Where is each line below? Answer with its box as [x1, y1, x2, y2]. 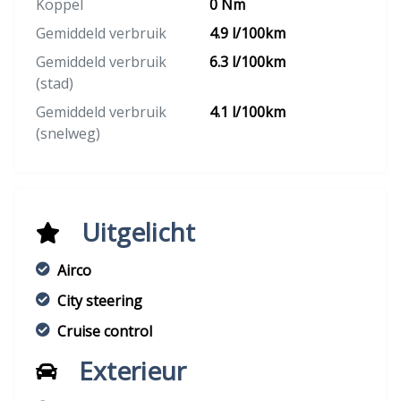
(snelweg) [36, 124, 100, 144]
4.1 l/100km [209, 102, 286, 123]
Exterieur [79, 354, 186, 388]
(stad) [36, 73, 73, 94]
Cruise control [57, 321, 152, 342]
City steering [57, 291, 142, 311]
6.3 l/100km [209, 52, 286, 73]
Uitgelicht [81, 215, 195, 250]
